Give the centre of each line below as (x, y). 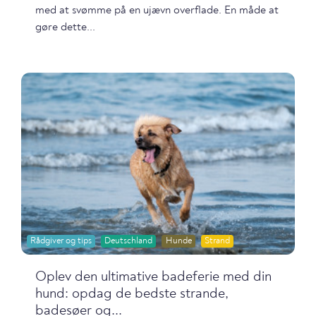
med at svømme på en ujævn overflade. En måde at (157, 10)
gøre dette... (65, 27)
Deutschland (129, 241)
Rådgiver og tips (61, 241)
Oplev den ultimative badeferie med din (153, 278)
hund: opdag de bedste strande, (132, 294)
